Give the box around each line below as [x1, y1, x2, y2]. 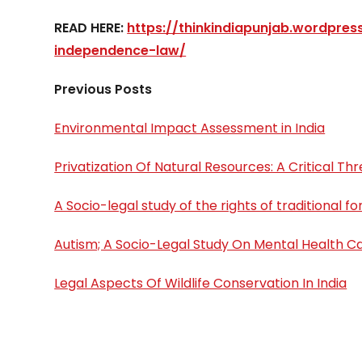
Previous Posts [54, 80, 153, 99]
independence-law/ [54, 41, 187, 60]
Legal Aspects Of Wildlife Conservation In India [54, 274, 347, 293]
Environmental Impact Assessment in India [54, 119, 326, 137]
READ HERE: [54, 19, 128, 37]
